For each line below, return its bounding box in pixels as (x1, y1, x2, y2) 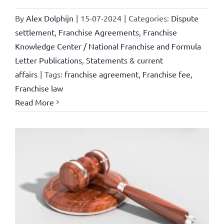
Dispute (170, 12, 198, 23)
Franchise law (14, 82, 63, 93)
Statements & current (85, 54, 163, 65)
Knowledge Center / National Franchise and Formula (14, 40, 201, 51)
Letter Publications (14, 54, 82, 65)
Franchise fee (142, 68, 190, 79)
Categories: (128, 12, 171, 23)
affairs (14, 68, 37, 79)
